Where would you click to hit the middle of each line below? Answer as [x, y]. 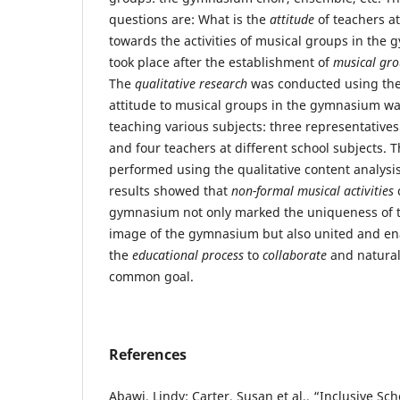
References [148, 355]
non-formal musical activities [312, 191]
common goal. [151, 277]
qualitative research [191, 84]
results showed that [170, 191]
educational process [188, 255]
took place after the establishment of [221, 62]
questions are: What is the [189, 20]
